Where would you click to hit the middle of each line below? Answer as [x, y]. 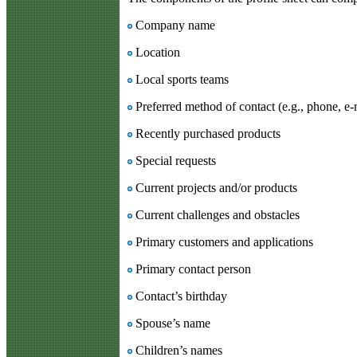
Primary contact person [192, 269]
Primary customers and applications [223, 241]
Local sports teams [180, 79]
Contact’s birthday [180, 296]
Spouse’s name [171, 323]
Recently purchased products [206, 133]
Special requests [174, 160]
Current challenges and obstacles [216, 214]
